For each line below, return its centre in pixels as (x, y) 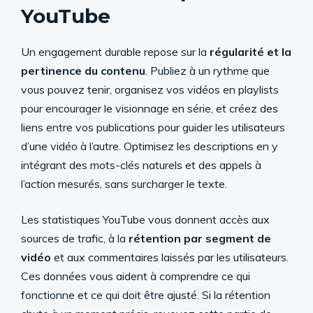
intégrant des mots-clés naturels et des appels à (141, 165)
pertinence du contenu (83, 70)
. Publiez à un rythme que (208, 70)
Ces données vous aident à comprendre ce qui (136, 276)
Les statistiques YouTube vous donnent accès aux (145, 219)
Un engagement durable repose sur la (114, 51)
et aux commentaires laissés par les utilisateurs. (170, 257)
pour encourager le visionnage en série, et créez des (150, 108)
